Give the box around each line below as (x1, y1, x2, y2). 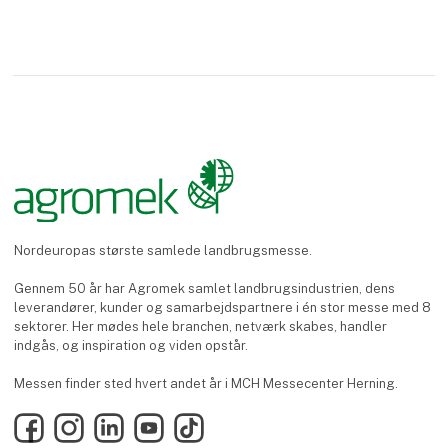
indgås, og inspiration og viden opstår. (13, 338, 251, 354)
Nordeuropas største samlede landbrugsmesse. (13, 243, 312, 259)
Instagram (53, 413, 117, 429)
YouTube (133, 413, 186, 429)
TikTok (173, 413, 212, 429)
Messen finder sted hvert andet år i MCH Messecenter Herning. (13, 376, 398, 392)
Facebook (13, 413, 75, 429)
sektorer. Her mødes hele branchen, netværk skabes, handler (13, 319, 387, 335)
